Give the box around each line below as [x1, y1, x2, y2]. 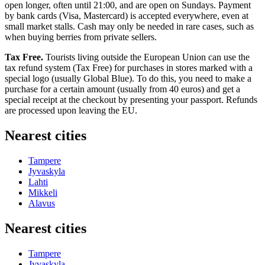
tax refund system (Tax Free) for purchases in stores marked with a [5, 62, 253, 73]
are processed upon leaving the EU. [5, 105, 137, 115]
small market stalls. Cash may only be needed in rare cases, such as [5, 21, 254, 31]
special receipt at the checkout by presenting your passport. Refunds [5, 94, 257, 105]
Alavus [28, 198, 55, 208]
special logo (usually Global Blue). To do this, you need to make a [5, 73, 251, 83]
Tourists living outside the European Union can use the [43, 51, 250, 62]
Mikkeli [28, 187, 57, 198]
